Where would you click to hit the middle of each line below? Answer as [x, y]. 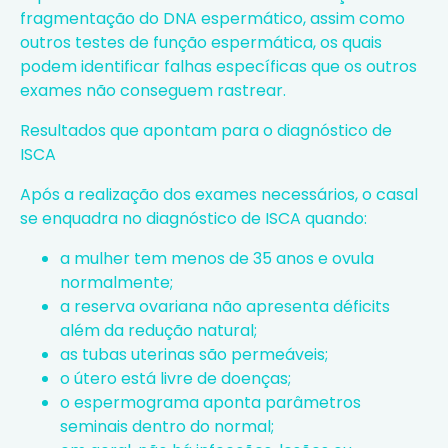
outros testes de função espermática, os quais [201, 42]
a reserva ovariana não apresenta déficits [225, 306]
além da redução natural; [158, 330]
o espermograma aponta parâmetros [210, 402]
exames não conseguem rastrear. [153, 90]
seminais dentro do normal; [167, 426]
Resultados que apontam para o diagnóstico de [206, 130]
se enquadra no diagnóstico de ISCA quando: [193, 218]
